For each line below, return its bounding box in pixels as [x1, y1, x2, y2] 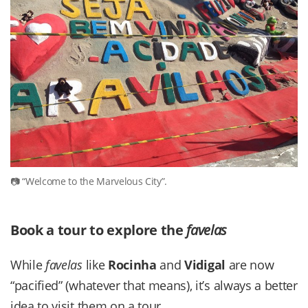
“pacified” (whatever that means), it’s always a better [10, 277, 298, 294]
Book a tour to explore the [10, 221, 187, 240]
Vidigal [184, 256, 225, 274]
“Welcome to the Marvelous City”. [22, 175, 168, 188]
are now [225, 256, 274, 274]
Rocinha [107, 256, 157, 274]
